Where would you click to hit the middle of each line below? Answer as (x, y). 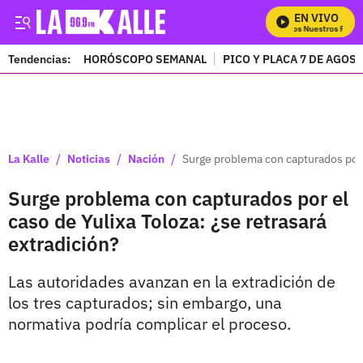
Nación (146, 158)
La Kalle (29, 158)
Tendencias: (39, 59)
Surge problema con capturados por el (178, 199)
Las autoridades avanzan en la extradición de (172, 282)
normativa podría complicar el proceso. (149, 324)
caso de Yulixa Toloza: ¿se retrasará (167, 221)
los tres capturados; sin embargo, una (145, 303)
